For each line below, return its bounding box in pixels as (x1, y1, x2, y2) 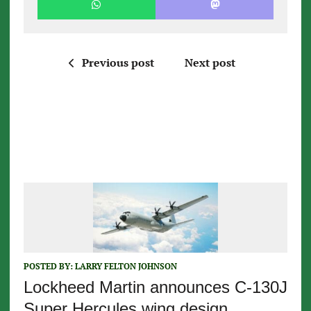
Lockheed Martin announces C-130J (23, 277, 287, 296)
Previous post (81, 54, 154, 70)
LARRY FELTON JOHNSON (74, 260, 177, 271)
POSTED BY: (23, 260, 75, 271)
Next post (184, 54, 235, 70)
